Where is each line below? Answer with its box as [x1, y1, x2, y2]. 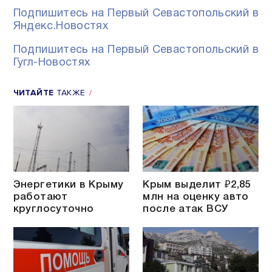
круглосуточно [13, 204, 94, 214]
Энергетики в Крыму [13, 180, 124, 189]
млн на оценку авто [143, 192, 249, 202]
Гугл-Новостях [13, 57, 90, 68]
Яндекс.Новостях [13, 21, 109, 32]
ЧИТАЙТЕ [13, 87, 54, 98]
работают [13, 192, 68, 202]
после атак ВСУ [143, 204, 228, 214]
